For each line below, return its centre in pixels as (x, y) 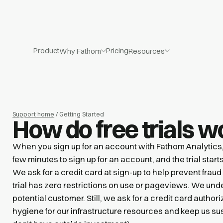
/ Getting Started (79, 114)
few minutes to (41, 159)
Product (47, 51)
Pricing (117, 51)
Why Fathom (80, 51)
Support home (34, 114)
